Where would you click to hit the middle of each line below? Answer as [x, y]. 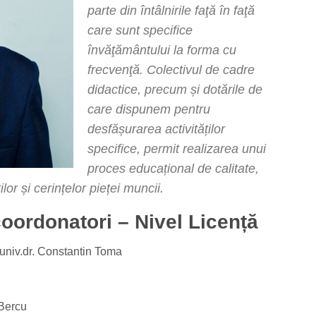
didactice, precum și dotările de [175, 90]
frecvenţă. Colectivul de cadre [171, 70]
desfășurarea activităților [156, 129]
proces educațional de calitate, [173, 169]
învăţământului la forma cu [162, 50]
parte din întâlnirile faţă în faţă [171, 11]
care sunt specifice [140, 30]
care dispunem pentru [149, 109]
